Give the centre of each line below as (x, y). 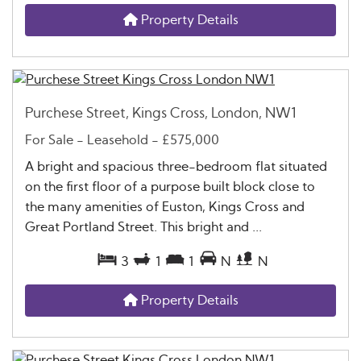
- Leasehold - (118, 141)
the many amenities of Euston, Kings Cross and (165, 207)
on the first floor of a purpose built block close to (170, 187)
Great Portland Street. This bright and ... (143, 228)
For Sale (49, 141)
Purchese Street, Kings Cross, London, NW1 (161, 113)
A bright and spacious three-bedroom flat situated (176, 167)
